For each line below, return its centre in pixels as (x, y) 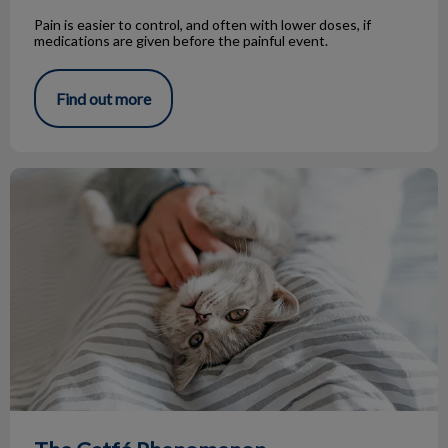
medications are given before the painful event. (181, 41)
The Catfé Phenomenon (90, 178)
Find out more (103, 99)
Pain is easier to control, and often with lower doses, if (202, 25)
